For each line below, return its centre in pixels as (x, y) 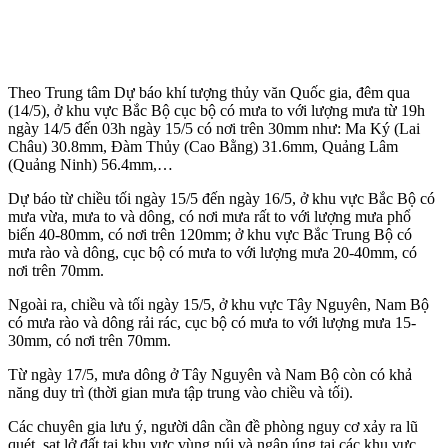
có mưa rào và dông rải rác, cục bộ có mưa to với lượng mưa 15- (212, 322)
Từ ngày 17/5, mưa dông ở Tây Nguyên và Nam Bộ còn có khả (210, 374)
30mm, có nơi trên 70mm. (89, 340)
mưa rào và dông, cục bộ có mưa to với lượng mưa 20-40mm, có (212, 252)
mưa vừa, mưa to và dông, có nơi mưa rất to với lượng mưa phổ (209, 216)
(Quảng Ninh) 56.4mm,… (90, 164)
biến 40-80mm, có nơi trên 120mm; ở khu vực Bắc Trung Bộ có (210, 234)
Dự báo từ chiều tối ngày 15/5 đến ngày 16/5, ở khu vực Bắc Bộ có (221, 198)
